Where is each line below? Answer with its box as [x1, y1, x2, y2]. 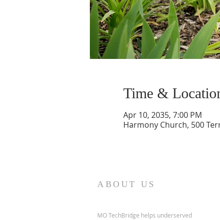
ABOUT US [97, 179, 156, 189]
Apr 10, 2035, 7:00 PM [123, 110, 202, 120]
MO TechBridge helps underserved [97, 211, 192, 219]
